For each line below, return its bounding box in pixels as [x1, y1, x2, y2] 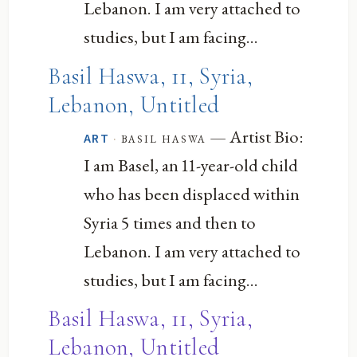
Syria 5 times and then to [84, 210, 257, 234]
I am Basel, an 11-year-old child [84, 152, 299, 177]
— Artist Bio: [206, 124, 304, 148]
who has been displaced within [84, 181, 300, 206]
